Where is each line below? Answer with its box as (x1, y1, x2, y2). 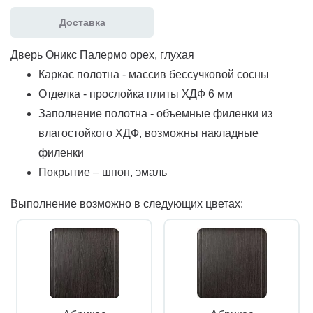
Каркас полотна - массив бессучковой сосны (38, 68, 269, 80)
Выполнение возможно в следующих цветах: (10, 197, 243, 210)
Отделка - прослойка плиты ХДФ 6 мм (38, 87, 233, 100)
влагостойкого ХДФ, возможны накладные (38, 126, 259, 139)
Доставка (59, 16, 105, 28)
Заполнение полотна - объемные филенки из (38, 107, 272, 119)
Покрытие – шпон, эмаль (38, 166, 167, 178)
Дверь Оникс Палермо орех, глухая (10, 48, 194, 61)
